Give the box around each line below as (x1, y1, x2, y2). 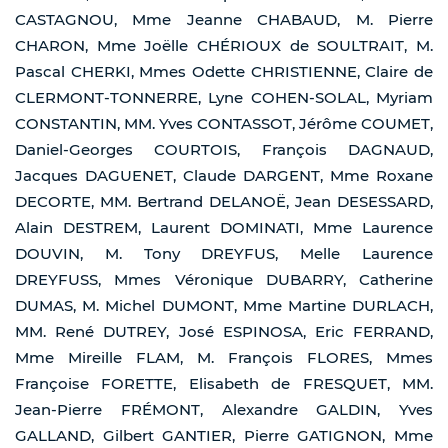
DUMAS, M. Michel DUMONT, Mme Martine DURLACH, (15, 296, 433, 316)
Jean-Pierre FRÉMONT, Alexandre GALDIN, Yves (15, 400, 433, 420)
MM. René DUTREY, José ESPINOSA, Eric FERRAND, (15, 322, 433, 342)
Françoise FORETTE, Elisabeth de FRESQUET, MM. (15, 374, 433, 394)
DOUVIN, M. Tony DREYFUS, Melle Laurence (15, 244, 433, 264)
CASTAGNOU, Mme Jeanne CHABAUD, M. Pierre (15, 10, 433, 30)
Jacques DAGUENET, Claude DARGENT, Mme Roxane (15, 166, 433, 186)
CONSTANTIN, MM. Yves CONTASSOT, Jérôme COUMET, (15, 114, 433, 134)
